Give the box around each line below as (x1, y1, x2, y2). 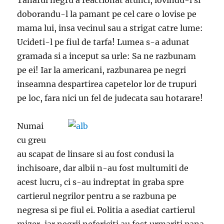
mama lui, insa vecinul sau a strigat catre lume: (17, 23, 203, 33)
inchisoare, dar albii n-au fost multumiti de (17, 163, 189, 173)
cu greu (17, 135, 46, 145)
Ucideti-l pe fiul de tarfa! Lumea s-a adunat (17, 37, 190, 47)
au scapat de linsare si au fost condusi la (17, 149, 174, 159)
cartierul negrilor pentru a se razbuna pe (17, 191, 177, 201)
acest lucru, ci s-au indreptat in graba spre (17, 177, 184, 187)
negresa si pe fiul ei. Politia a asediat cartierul (17, 205, 195, 215)
